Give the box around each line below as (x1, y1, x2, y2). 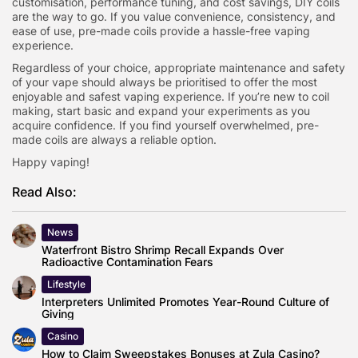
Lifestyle (47, 278, 86, 290)
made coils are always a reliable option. (12, 133, 217, 146)
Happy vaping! (12, 155, 89, 169)
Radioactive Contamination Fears (42, 255, 213, 268)
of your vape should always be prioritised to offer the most (12, 75, 317, 89)
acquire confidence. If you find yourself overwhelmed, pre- (12, 118, 319, 132)
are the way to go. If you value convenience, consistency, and (12, 10, 336, 23)
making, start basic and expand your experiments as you (12, 104, 310, 117)
